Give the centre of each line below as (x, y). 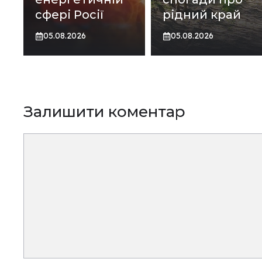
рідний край (201, 15)
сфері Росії (69, 15)
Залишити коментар (104, 112)
